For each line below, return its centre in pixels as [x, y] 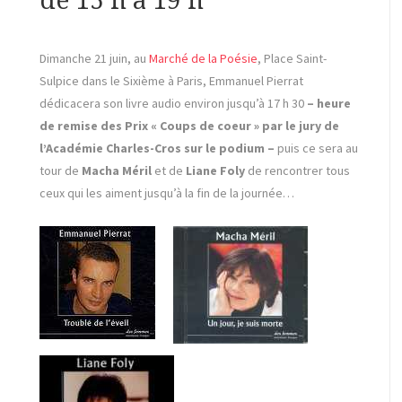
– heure [329, 104]
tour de [61, 171]
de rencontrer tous [297, 171]
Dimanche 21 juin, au [94, 59]
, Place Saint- [292, 59]
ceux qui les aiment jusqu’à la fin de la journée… [167, 193]
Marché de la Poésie [203, 59]
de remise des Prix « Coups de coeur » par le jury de [189, 126]
